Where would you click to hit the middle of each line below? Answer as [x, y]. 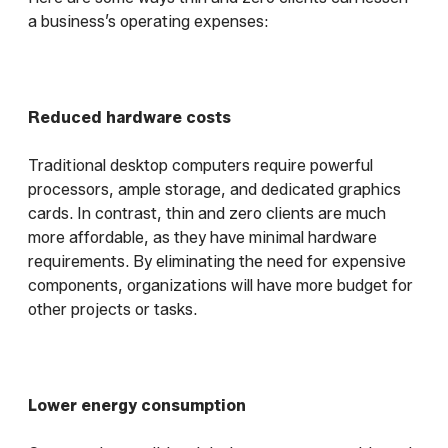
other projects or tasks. [112, 310]
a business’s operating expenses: [148, 22]
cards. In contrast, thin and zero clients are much [207, 214]
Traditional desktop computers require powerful [200, 166]
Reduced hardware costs [129, 118]
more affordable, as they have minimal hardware [202, 238]
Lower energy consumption [137, 406]
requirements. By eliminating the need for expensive [217, 262]
